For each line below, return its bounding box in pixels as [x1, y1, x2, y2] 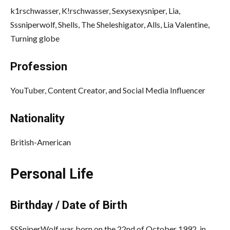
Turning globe [10, 33, 60, 43]
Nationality [10, 111, 65, 125]
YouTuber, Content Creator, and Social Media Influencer [10, 85, 205, 95]
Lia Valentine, [163, 19, 209, 29]
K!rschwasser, [62, 5, 112, 15]
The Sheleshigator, [81, 19, 147, 29]
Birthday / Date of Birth [10, 198, 127, 212]
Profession [10, 60, 67, 73]
